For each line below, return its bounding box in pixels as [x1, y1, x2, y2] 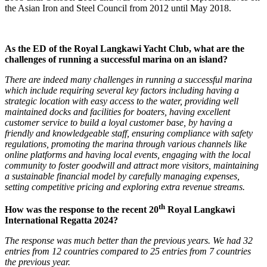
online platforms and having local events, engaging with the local [5, 149, 250, 160]
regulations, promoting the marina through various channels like [5, 138, 247, 149]
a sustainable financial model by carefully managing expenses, [5, 170, 240, 181]
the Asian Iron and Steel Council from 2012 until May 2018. [5, 2, 231, 13]
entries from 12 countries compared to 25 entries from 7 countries [5, 246, 251, 257]
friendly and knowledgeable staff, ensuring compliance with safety [5, 128, 253, 138]
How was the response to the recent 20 [5, 204, 159, 215]
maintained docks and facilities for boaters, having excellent [5, 106, 230, 117]
